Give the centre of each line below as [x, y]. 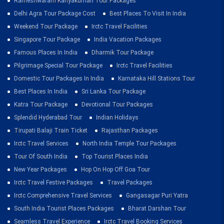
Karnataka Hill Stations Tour [156, 78]
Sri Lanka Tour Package [113, 91]
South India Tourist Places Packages [64, 208]
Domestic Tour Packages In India [59, 78]
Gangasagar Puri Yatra [157, 195]
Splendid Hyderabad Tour [48, 117]
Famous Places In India [46, 52]
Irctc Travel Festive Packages [53, 182]
